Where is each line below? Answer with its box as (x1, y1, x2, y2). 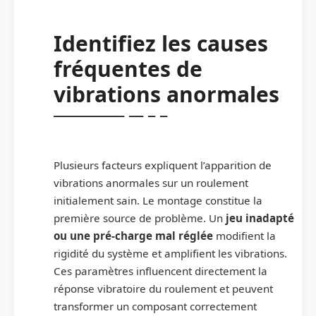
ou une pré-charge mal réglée (54, 228, 213, 243)
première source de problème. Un (54, 210, 226, 225)
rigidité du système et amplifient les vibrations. (54, 245, 287, 260)
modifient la (213, 228, 276, 243)
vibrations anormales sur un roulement (54, 175, 248, 190)
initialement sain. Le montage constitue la (54, 193, 262, 207)
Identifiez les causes (54, 28, 268, 58)
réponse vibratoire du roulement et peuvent (54, 281, 273, 296)
